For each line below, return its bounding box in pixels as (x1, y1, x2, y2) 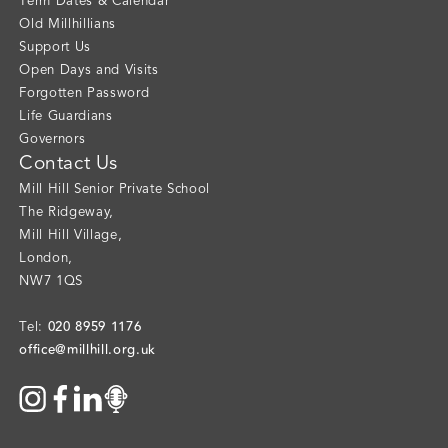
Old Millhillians (19, 18, 116, 32)
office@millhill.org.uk (19, 340, 156, 361)
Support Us (19, 41, 91, 55)
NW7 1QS (19, 275, 83, 289)
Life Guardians (19, 110, 113, 124)
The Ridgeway (19, 206, 110, 220)
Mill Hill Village (19, 229, 118, 243)
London (19, 252, 69, 266)
